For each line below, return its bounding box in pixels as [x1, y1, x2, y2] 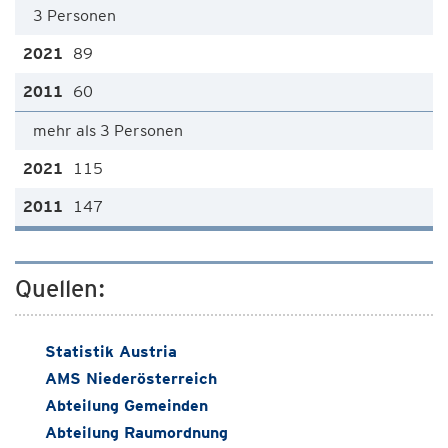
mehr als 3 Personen [33, 121, 183, 140]
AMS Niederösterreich [45, 369, 217, 388]
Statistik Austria [45, 342, 177, 361]
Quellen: [15, 274, 105, 303]
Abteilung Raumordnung [45, 423, 228, 442]
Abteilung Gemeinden [45, 396, 208, 415]
